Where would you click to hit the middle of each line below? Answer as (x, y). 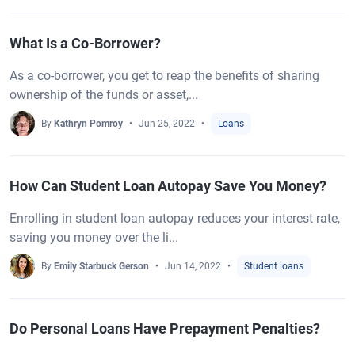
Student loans (274, 266)
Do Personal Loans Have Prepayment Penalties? (165, 328)
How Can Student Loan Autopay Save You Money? (168, 186)
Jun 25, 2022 (167, 124)
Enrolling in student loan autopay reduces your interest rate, (175, 218)
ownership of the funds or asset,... (104, 95)
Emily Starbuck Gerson (101, 266)
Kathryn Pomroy (88, 124)
